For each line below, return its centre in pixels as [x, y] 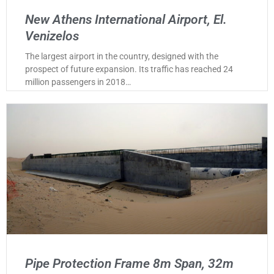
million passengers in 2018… [78, 82]
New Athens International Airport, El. [126, 20]
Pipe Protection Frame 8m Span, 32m [129, 264]
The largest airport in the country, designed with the [122, 57]
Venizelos [52, 36]
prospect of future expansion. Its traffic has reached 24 [129, 69]
